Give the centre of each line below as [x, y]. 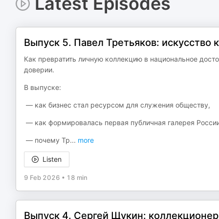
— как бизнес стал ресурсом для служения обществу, [117, 105]
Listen [52, 159]
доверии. [39, 70]
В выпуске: [43, 87]
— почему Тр [47, 140]
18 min [77, 177]
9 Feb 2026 [42, 177]
